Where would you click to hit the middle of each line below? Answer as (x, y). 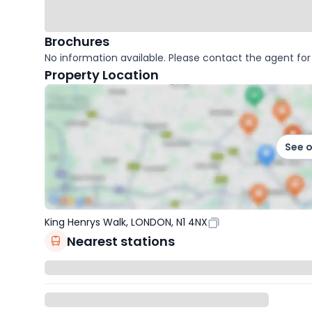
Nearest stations (121, 241)
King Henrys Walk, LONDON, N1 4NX (126, 223)
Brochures (77, 42)
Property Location (102, 75)
